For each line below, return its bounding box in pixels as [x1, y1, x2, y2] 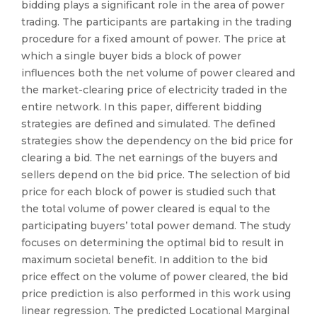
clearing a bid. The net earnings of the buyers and [21, 151, 277, 164]
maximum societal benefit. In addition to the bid [21, 253, 267, 266]
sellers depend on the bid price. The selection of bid [21, 168, 290, 181]
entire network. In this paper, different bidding [21, 100, 262, 113]
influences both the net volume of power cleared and [21, 67, 295, 79]
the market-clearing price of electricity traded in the [21, 83, 287, 96]
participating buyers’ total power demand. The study [21, 219, 291, 232]
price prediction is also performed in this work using [21, 287, 291, 300]
